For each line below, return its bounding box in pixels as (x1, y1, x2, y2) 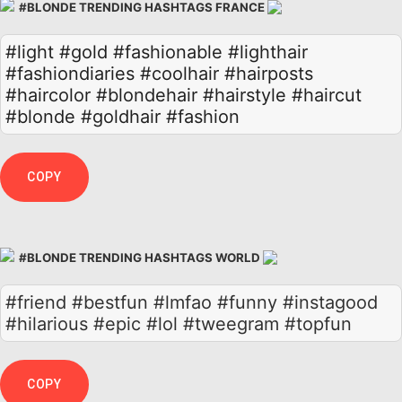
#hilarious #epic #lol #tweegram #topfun (5, 312, 352, 335)
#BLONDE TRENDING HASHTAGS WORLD (16, 249, 263, 265)
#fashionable (113, 40, 223, 63)
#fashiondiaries (5, 62, 135, 84)
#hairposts (224, 62, 313, 84)
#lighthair (228, 40, 308, 63)
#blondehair (96, 83, 197, 106)
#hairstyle (203, 83, 286, 106)
